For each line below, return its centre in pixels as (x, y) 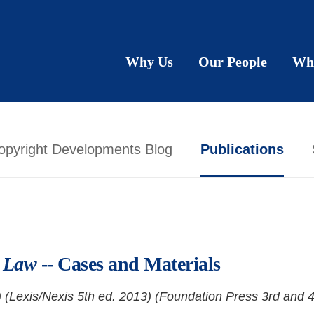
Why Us (149, 62)
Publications (242, 149)
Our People (233, 62)
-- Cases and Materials (129, 264)
